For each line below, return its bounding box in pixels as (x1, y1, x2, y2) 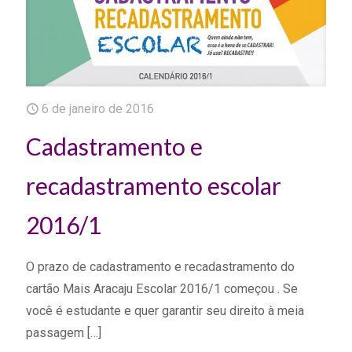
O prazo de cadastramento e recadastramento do (26, 259, 295, 275)
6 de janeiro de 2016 (42, 101, 154, 117)
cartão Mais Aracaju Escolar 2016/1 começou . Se (26, 281, 298, 297)
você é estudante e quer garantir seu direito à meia (26, 303, 304, 319)
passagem (26, 325, 84, 341)
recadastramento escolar (26, 171, 281, 200)
